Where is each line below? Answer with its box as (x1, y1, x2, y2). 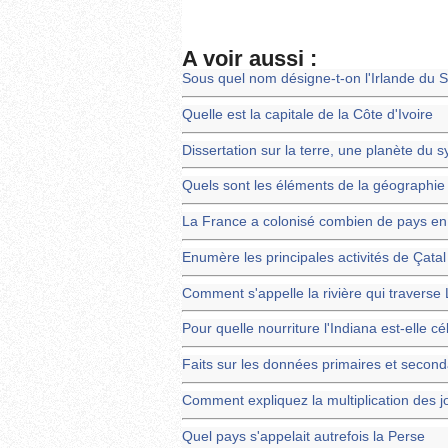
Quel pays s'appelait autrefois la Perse (182, 428, 425, 444)
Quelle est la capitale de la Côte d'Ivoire (182, 106, 433, 122)
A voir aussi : (182, 46, 317, 71)
